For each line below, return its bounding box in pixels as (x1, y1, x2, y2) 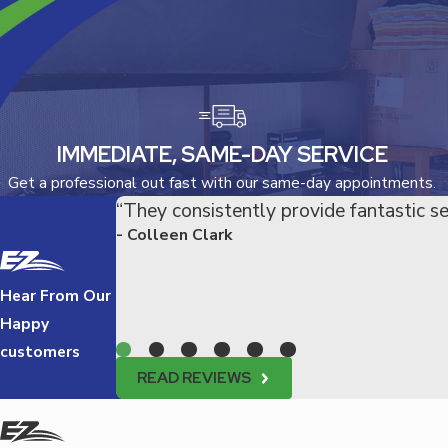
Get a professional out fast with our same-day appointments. (8, 171, 437, 193)
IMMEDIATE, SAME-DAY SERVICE (56, 139, 388, 169)
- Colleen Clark (115, 223, 232, 246)
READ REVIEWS (137, 367, 252, 389)
